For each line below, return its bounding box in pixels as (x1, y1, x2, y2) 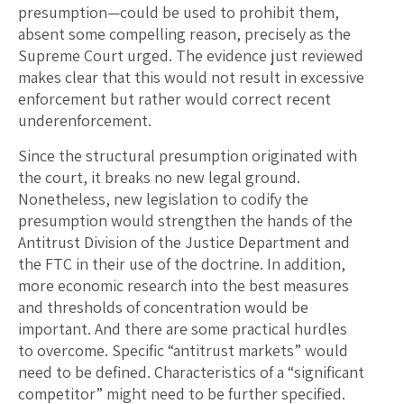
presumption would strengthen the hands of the (18, 210, 353, 232)
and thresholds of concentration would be (18, 297, 308, 318)
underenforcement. (18, 110, 151, 132)
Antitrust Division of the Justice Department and (18, 232, 350, 253)
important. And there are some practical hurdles (18, 318, 347, 340)
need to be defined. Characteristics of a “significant (18, 362, 364, 383)
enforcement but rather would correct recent (18, 88, 331, 110)
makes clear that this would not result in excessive (18, 67, 364, 88)
